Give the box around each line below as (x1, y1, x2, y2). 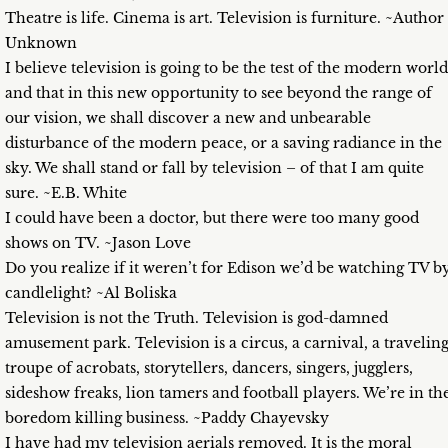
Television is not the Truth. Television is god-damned (5, 309, 388, 328)
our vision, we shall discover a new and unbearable (5, 109, 371, 128)
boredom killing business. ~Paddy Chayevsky (5, 409, 329, 428)
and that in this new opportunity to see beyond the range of (5, 84, 432, 103)
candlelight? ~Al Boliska (5, 284, 177, 303)
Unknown (5, 34, 77, 53)
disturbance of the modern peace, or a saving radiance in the (5, 134, 442, 153)
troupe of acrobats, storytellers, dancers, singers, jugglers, (5, 359, 413, 378)
